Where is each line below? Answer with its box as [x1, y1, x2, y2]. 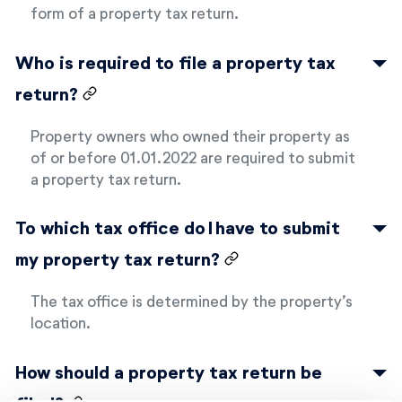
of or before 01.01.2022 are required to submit [31, 147, 355, 166]
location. [31, 313, 91, 331]
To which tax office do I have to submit [15, 216, 340, 238]
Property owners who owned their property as [31, 126, 350, 144]
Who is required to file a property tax [15, 50, 336, 73]
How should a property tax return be [15, 360, 322, 382]
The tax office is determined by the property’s [31, 292, 353, 310]
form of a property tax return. [31, 4, 239, 22]
